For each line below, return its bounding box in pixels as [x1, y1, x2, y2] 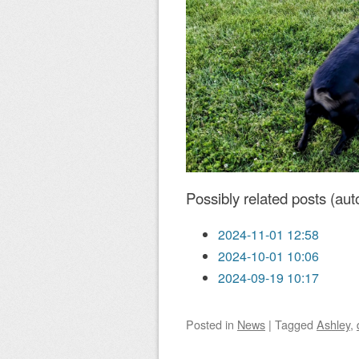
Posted [186, 316, 225, 333]
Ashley [317, 316, 350, 333]
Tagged [275, 316, 317, 333]
